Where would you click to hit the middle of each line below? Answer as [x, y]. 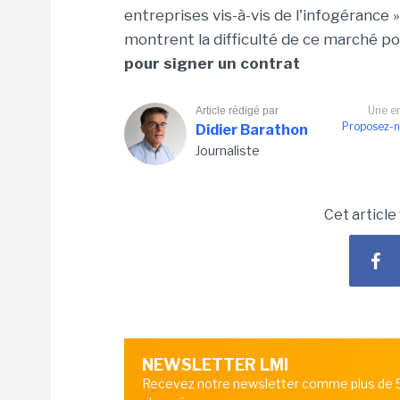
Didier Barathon [252, 130]
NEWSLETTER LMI [215, 365]
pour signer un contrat [212, 63]
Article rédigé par [237, 111]
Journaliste [228, 150]
